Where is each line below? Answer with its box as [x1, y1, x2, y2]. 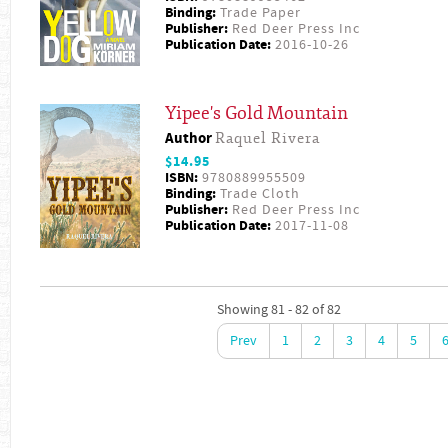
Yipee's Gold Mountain [165, 101, 348, 125]
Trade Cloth [216, 184, 300, 203]
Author [165, 127, 215, 149]
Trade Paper [216, 4, 301, 22]
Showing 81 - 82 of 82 [217, 300, 341, 319]
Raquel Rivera [215, 128, 320, 148]
